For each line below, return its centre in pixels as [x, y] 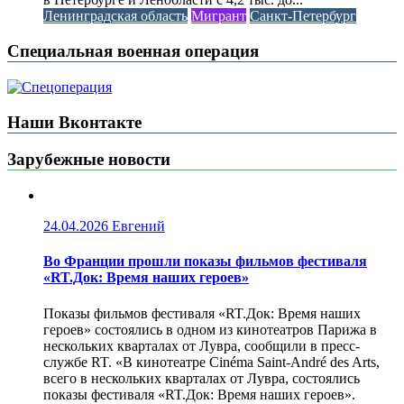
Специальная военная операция [133, 51]
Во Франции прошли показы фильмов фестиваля [205, 262]
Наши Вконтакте [74, 122]
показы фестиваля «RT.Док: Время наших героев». [199, 394]
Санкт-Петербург [303, 16]
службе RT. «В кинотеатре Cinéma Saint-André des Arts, [211, 362]
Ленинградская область [115, 16]
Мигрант [219, 16]
